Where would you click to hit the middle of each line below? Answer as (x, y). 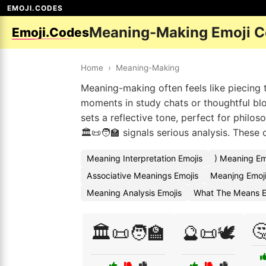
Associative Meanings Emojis (142, 175)
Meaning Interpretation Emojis (145, 158)
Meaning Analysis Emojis (134, 193)
